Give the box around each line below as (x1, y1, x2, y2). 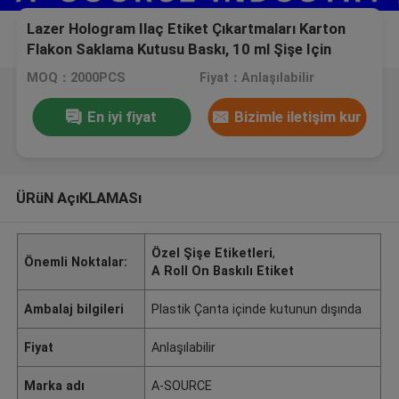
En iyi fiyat (87, 107, 158, 126)
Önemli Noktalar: (24, 254, 128, 269)
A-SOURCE (151, 378, 213, 393)
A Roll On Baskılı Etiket (151, 263, 295, 278)
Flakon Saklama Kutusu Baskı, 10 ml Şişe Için (27, 40, 332, 59)
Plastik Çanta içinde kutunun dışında (151, 301, 362, 316)
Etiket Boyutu (27, 61, 120, 79)
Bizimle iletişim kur (234, 107, 362, 126)
